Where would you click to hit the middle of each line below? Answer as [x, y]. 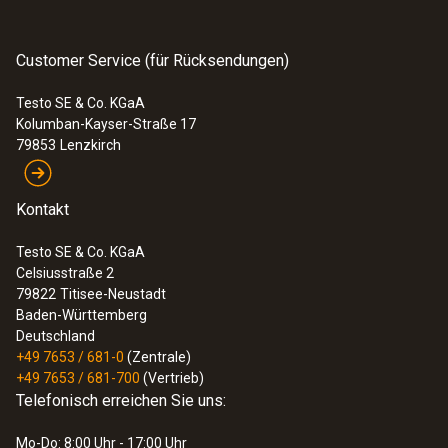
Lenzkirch [90, 145]
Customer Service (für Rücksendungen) [152, 60]
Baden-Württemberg [81, 315]
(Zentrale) [159, 357]
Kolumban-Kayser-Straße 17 [106, 124]
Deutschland [55, 336]
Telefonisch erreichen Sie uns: [121, 400]
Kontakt [42, 209]
